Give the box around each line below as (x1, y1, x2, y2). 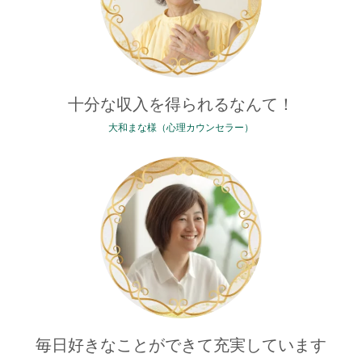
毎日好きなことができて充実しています (36, 336, 326, 355)
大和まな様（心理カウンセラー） (108, 122, 254, 134)
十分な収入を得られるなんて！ (68, 95, 294, 114)
